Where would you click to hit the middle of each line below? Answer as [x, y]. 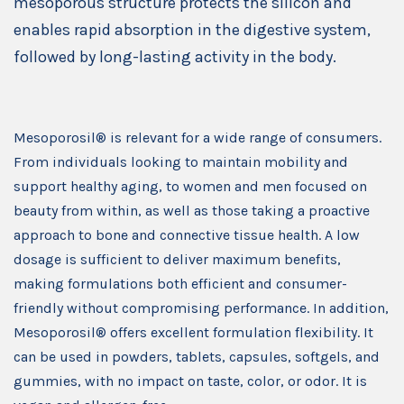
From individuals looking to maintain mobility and [181, 161]
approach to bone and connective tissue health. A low [187, 234]
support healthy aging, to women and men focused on [190, 186]
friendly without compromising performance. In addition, [201, 308]
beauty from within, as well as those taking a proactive [192, 210]
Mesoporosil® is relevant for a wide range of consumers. [197, 137]
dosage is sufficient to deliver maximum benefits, [177, 259]
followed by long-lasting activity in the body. [175, 56]
